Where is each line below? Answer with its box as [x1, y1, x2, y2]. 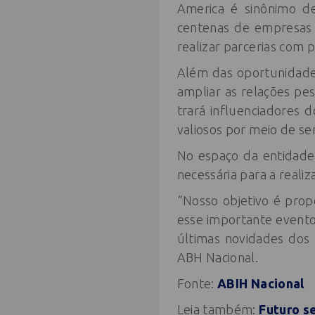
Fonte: [176, 276, 218, 291]
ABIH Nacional [217, 276, 304, 291]
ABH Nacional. [176, 250, 259, 265]
